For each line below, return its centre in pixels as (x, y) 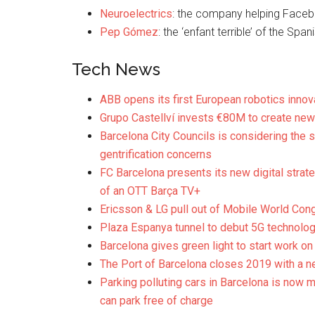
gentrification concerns (156, 154)
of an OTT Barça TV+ (150, 191)
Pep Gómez (129, 32)
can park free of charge (156, 301)
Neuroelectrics (136, 14)
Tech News (116, 69)
